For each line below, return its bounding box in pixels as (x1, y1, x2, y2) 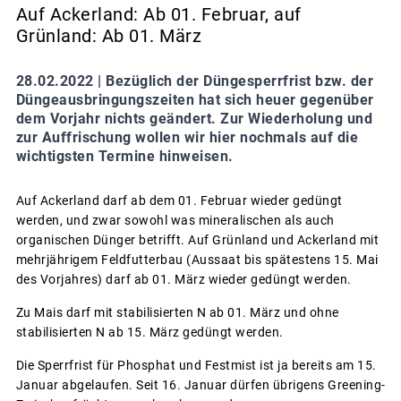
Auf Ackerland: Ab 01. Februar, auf (15, 3, 302, 25)
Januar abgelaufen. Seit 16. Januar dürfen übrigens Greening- (15, 377, 386, 392)
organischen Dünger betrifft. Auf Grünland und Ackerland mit (15, 232, 379, 247)
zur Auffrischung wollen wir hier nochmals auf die (15, 128, 358, 146)
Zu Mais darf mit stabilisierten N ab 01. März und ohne (15, 304, 339, 320)
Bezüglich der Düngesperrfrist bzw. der (106, 72, 373, 90)
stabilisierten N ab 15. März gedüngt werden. (15, 324, 284, 339)
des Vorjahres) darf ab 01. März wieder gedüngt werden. (15, 271, 352, 286)
